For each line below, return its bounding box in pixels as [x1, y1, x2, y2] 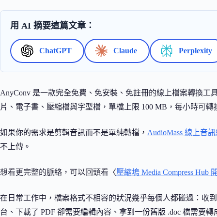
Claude [113, 46, 137, 55]
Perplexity [179, 46, 212, 55]
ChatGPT [39, 46, 72, 55]
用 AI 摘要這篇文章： [10, 20, 94, 31]
